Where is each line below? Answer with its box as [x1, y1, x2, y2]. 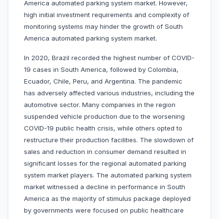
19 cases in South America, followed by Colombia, [24, 66, 178, 74]
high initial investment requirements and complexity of [24, 11, 189, 19]
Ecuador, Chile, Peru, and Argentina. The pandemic [24, 77, 182, 86]
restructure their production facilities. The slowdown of [24, 136, 194, 144]
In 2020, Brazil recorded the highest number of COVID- [24, 54, 195, 62]
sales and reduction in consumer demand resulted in [24, 148, 186, 156]
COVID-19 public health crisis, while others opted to [24, 124, 182, 132]
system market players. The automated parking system [24, 171, 192, 179]
